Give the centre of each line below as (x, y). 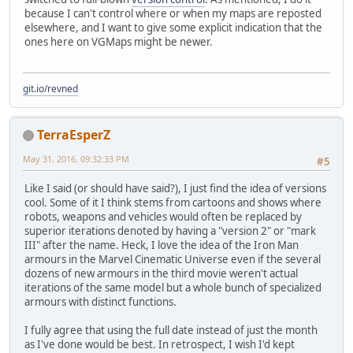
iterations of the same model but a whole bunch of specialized (173, 288)
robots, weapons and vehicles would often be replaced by (163, 217)
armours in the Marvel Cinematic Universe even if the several (173, 260)
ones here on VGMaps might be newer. (119, 42)
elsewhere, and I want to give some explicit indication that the (173, 28)
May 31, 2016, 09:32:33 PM (76, 158)
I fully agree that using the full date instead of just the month (171, 331)
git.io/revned (50, 88)
